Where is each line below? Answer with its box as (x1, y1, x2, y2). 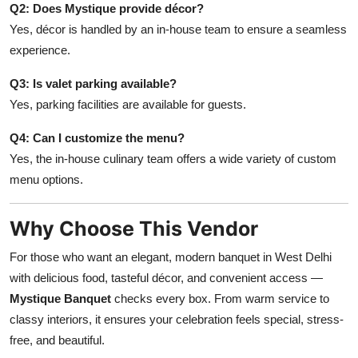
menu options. (10, 173, 83, 187)
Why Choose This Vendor (10, 217, 258, 241)
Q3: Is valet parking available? (10, 77, 177, 91)
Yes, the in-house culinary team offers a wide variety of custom (10, 152, 336, 166)
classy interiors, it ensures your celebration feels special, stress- (10, 312, 344, 327)
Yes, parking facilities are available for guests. (10, 97, 246, 112)
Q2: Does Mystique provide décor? (10, 2, 204, 16)
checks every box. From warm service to (111, 292, 329, 306)
